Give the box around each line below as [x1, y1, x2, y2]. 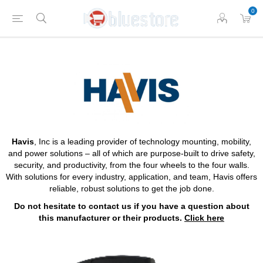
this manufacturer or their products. [39, 213, 184, 223]
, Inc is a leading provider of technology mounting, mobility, [34, 137, 251, 147]
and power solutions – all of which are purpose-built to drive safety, [8, 149, 255, 159]
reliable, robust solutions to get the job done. [49, 184, 214, 194]
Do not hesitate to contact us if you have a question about [14, 201, 249, 211]
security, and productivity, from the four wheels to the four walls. [14, 160, 249, 170]
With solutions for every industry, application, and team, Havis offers [6, 172, 257, 182]
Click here [184, 213, 224, 223]
